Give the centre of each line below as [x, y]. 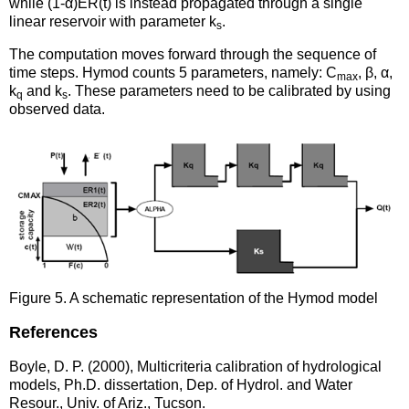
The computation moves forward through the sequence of [193, 55]
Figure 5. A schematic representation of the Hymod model [194, 299]
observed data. [57, 110]
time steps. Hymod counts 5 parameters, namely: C [173, 73]
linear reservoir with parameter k [113, 22]
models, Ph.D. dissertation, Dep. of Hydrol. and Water [181, 385]
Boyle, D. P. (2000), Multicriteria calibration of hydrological [195, 367]
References [53, 333]
